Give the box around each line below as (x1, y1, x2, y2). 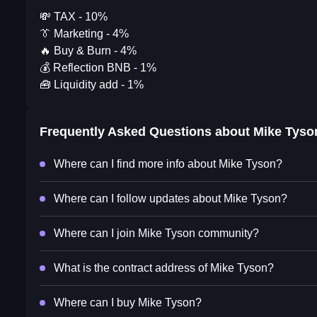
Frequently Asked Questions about (40, 125, 253, 139)
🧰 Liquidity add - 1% (40, 79, 144, 91)
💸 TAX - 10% (40, 11, 108, 23)
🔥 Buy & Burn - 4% (40, 45, 137, 57)
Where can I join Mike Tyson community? (54, 227, 259, 240)
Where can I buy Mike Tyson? (54, 296, 202, 309)
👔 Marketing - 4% (40, 28, 129, 40)
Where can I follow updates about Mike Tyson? (54, 192, 287, 205)
